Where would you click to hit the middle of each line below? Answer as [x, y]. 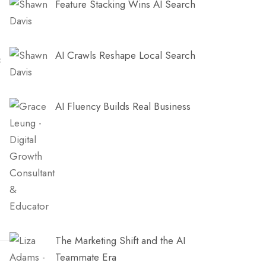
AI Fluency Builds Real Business [123, 106]
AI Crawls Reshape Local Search [126, 55]
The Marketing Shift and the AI [121, 240]
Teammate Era [86, 257]
